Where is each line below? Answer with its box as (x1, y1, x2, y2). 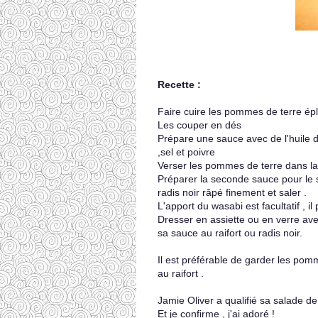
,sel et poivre (158, 146, 215, 158)
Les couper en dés (158, 119, 241, 131)
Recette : (158, 79, 201, 90)
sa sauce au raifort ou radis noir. (158, 227, 302, 238)
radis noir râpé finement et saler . (158, 187, 307, 198)
